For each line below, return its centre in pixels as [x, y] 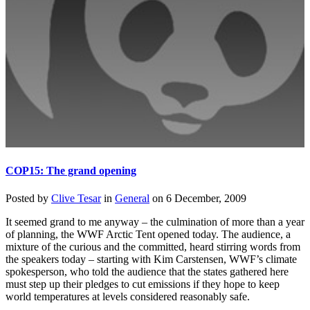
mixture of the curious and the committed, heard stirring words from [153, 246]
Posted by [28, 198]
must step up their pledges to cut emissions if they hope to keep [143, 284]
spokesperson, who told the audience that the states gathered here [147, 271]
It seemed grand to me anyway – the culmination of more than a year [155, 221]
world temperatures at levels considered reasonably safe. [128, 296]
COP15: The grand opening [71, 171]
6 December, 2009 [206, 198]
